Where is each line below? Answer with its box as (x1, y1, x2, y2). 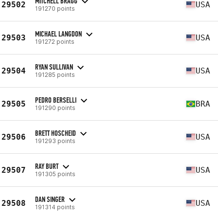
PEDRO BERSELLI (35, 95, 76, 105)
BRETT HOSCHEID (35, 128, 76, 138)
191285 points (35, 71, 75, 78)
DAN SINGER (35, 194, 65, 204)
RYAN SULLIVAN (35, 62, 73, 72)
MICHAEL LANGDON (35, 29, 82, 38)
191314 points (35, 203, 75, 211)
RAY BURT (35, 161, 58, 171)
